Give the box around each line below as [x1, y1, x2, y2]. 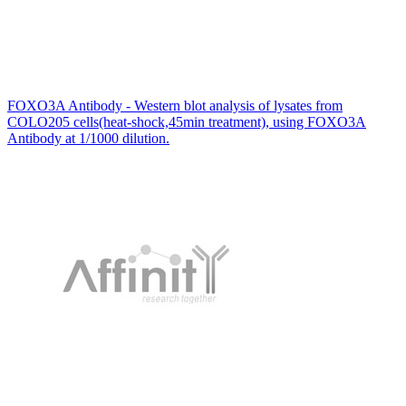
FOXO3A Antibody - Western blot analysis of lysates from [7, 97, 343, 113]
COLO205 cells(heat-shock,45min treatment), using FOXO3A [7, 113, 366, 130]
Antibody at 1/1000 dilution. [7, 130, 169, 146]
